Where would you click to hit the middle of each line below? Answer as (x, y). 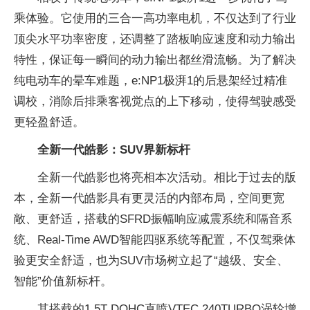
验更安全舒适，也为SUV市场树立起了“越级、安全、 (151, 261)
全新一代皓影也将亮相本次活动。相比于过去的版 (167, 178)
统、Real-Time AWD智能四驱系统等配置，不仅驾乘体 (155, 240)
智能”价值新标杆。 (63, 282)
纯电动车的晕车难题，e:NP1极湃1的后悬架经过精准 (151, 81)
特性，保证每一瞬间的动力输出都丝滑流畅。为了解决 (155, 60)
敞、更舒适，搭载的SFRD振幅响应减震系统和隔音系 (153, 219)
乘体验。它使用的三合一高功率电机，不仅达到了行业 (155, 19)
